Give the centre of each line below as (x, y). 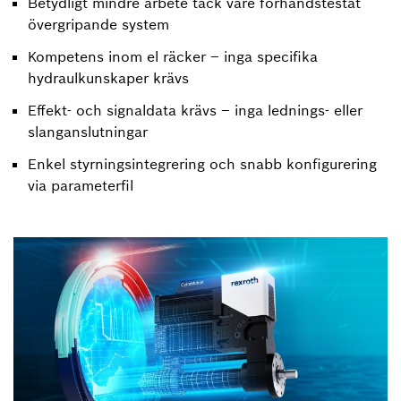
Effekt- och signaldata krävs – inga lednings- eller (195, 111)
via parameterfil (81, 186)
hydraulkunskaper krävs (108, 78)
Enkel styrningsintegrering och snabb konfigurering (202, 164)
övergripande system (98, 25)
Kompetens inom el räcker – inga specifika (173, 57)
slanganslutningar (88, 132)
